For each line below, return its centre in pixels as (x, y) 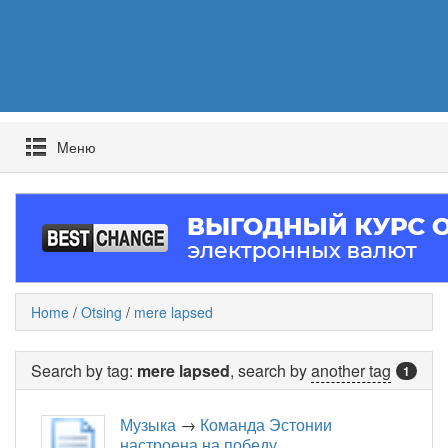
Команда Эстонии (266, 425)
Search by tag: (84, 371)
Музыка (148, 425)
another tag (351, 371)
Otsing (101, 312)
